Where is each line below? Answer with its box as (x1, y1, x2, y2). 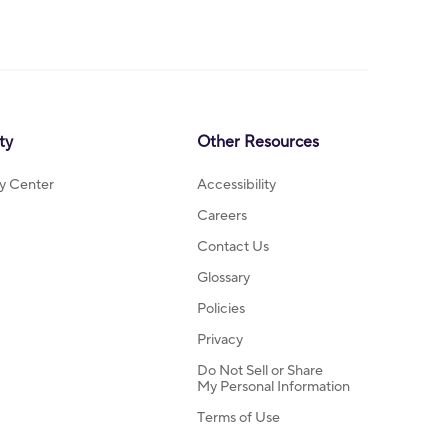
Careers (197, 206, 247, 225)
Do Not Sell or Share (197, 361, 323, 380)
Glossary (197, 268, 250, 287)
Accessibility (197, 175, 276, 194)
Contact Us (197, 237, 269, 256)
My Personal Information (197, 377, 350, 396)
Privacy (197, 330, 243, 349)
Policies (197, 299, 245, 318)
